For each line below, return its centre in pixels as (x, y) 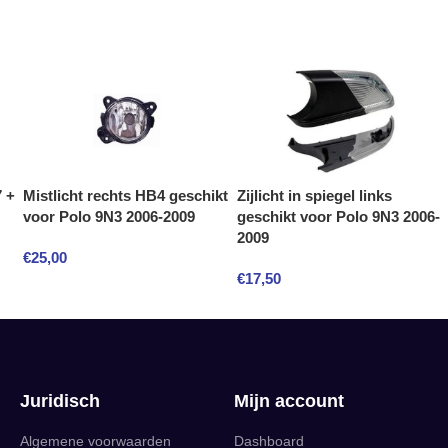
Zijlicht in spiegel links (314, 195)
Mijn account (289, 401)
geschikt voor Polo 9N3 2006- (338, 216)
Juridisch (60, 401)
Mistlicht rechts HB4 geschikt (125, 195)
